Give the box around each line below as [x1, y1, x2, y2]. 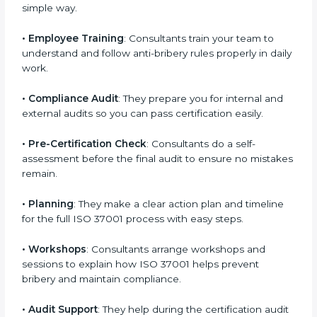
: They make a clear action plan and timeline [74, 272, 284, 284]
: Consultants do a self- [146, 212, 256, 224]
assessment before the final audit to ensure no [22, 226, 248, 238]
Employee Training [28, 107, 125, 119]
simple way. [22, 76, 78, 88]
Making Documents [28, 47, 128, 59]
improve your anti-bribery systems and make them [22, 1, 264, 13]
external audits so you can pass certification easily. [22, 182, 264, 194]
